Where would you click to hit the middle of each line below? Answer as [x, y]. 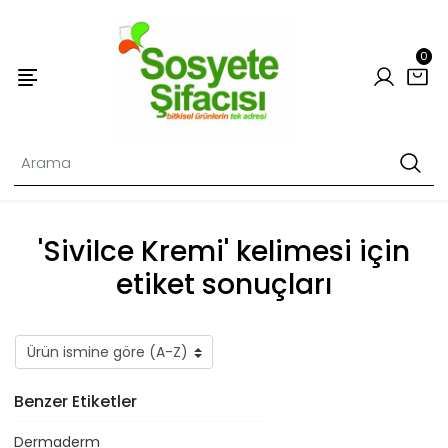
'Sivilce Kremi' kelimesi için [224, 252]
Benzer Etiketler [75, 401]
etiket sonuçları [224, 285]
